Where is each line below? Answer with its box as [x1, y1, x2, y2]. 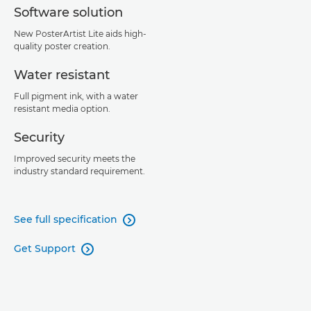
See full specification [14, 213, 117, 226]
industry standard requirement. [14, 166, 145, 176]
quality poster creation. [14, 41, 110, 51]
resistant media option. [14, 103, 110, 114]
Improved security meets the [14, 153, 135, 164]
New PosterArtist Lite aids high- [14, 28, 146, 39]
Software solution [14, 5, 123, 20]
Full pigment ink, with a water [14, 91, 138, 101]
